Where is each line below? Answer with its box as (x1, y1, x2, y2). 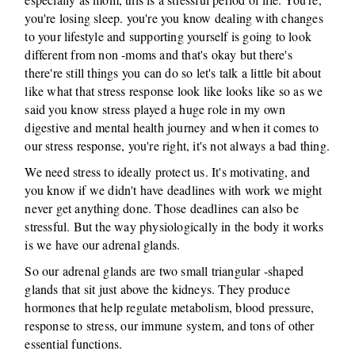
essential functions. (25, 335, 123, 352)
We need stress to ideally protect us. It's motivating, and (25, 163, 311, 180)
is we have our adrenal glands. (25, 236, 181, 253)
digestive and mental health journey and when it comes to (25, 119, 319, 136)
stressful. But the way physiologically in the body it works (25, 218, 324, 235)
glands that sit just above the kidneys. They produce (25, 281, 290, 297)
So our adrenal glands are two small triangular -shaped (25, 262, 304, 279)
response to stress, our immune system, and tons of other (25, 317, 315, 334)
